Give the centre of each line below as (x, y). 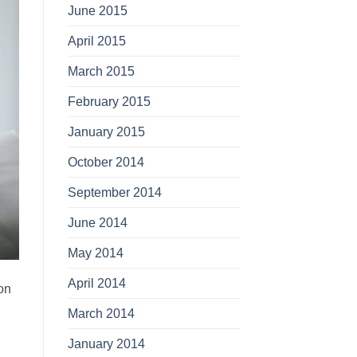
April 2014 (96, 282)
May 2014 (95, 252)
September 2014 (114, 192)
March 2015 (101, 71)
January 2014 (106, 343)
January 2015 (106, 131)
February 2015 (109, 101)
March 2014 (101, 313)
